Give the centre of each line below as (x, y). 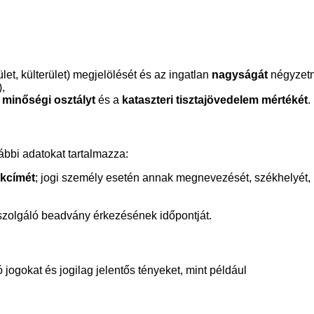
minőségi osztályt (49, 100)
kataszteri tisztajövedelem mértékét (215, 100)
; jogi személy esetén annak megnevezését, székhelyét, (173, 178)
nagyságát (240, 74)
